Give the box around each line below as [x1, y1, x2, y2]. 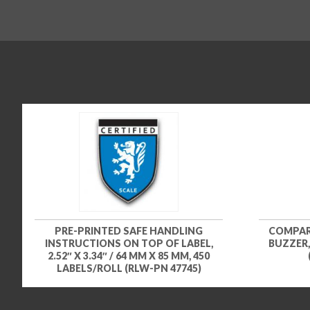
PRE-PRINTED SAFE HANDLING [55, 224, 203, 237]
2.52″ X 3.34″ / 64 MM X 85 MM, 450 [48, 249, 210, 262]
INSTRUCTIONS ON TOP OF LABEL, [44, 237, 213, 249]
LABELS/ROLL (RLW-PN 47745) [56, 262, 201, 274]
